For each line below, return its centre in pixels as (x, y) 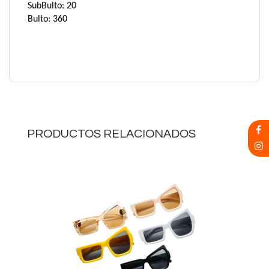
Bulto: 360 (47, 19)
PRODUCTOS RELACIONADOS (111, 134)
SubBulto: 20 (52, 6)
